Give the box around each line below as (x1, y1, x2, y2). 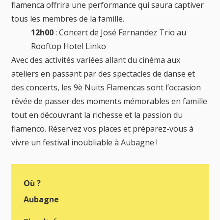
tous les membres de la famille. (11, 13, 124, 24)
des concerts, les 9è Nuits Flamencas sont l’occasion (11, 82, 201, 93)
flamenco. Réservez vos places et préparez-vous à (11, 123, 193, 134)
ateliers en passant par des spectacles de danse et (11, 68, 195, 79)
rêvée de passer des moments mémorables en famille (11, 95, 207, 107)
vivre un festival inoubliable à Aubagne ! (11, 137, 158, 148)
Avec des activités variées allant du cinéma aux (11, 54, 180, 65)
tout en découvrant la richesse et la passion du (11, 109, 183, 120)
